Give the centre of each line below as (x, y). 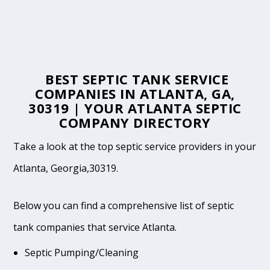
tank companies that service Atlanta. (95, 227)
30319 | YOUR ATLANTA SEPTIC (135, 108)
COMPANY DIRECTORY (135, 123)
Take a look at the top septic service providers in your (135, 147)
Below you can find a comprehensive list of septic (124, 205)
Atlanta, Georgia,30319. (66, 168)
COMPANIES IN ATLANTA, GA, (135, 94)
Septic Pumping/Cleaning (81, 252)
